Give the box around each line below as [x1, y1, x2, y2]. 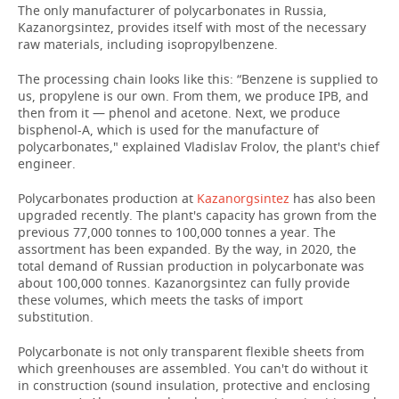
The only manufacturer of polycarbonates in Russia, [18, 2, 327, 19]
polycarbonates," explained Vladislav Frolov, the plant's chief [18, 138, 379, 155]
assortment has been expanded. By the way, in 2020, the [18, 240, 356, 257]
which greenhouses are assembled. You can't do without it [18, 360, 368, 377]
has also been [293, 190, 376, 207]
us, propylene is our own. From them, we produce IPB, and [18, 87, 369, 104]
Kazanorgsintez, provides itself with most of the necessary [18, 19, 366, 36]
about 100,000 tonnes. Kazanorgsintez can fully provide [18, 274, 350, 291]
